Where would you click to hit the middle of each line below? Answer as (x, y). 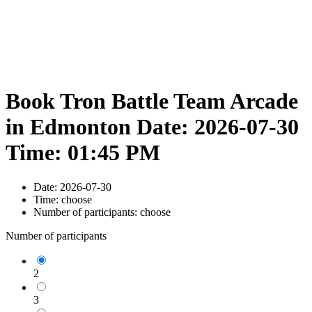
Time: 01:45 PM (83, 153)
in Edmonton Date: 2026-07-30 (152, 127)
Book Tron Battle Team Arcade (152, 101)
